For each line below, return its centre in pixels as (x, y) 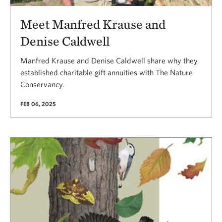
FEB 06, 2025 (38, 104)
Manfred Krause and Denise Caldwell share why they (109, 60)
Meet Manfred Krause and (93, 24)
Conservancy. (42, 84)
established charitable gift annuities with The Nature (107, 72)
